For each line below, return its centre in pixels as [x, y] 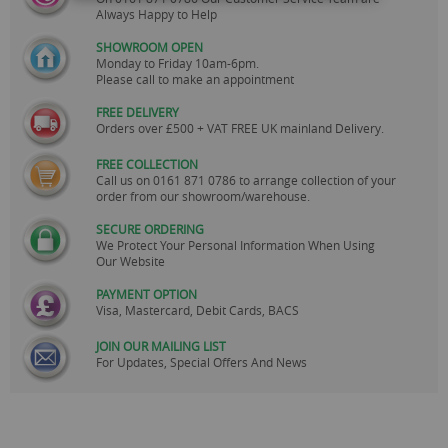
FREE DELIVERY [137, 111]
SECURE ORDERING [150, 228]
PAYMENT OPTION [146, 293]
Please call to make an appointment [195, 78]
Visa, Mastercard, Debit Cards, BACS [197, 309]
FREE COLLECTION [147, 163]
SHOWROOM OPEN [149, 46]
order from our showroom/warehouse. [203, 195]
